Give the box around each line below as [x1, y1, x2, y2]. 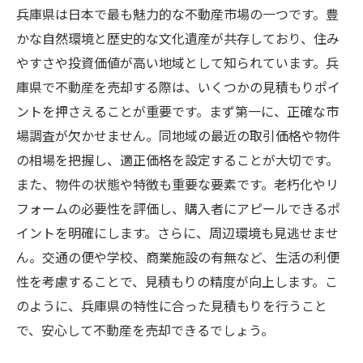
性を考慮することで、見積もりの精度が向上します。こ [16, 271, 338, 291]
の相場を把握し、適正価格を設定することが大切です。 [16, 150, 339, 169]
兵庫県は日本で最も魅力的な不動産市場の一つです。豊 [16, 4, 339, 23]
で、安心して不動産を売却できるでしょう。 [16, 320, 274, 340]
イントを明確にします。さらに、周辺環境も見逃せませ [16, 223, 339, 242]
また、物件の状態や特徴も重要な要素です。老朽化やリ [16, 174, 339, 194]
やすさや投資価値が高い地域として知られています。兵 [16, 53, 339, 72]
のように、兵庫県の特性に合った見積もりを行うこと [16, 296, 327, 315]
